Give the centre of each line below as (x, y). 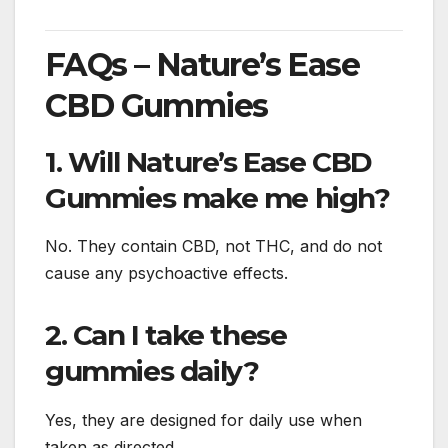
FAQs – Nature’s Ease (202, 64)
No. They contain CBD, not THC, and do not (213, 246)
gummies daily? (152, 371)
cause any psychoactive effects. (166, 273)
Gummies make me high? (217, 197)
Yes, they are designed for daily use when (203, 420)
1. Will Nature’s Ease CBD (209, 161)
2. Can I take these (166, 335)
